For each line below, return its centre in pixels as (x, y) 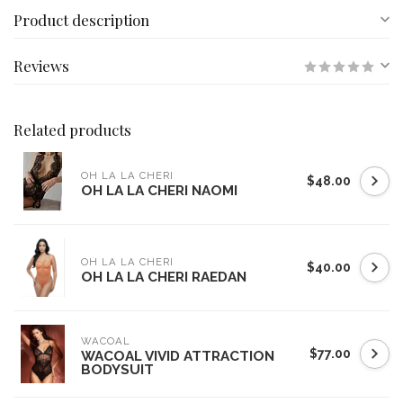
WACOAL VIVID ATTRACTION (178, 356)
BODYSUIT (117, 370)
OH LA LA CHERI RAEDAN (164, 277)
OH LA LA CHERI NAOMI (159, 190)
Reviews (41, 66)
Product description (81, 20)
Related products (72, 130)
